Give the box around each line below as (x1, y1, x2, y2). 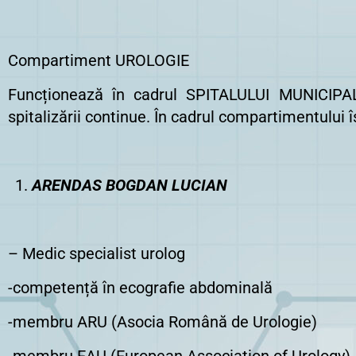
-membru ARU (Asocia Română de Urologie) (8, 312, 317, 331)
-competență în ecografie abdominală (8, 278, 273, 297)
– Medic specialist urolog (8, 244, 185, 263)
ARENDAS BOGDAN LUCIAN (32, 176, 227, 195)
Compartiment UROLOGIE (8, 51, 189, 70)
